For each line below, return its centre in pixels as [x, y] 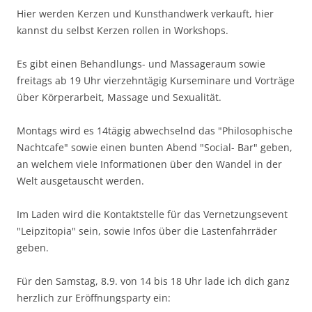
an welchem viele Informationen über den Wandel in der [149, 164]
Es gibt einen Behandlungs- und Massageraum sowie [141, 64]
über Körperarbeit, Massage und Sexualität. [119, 97]
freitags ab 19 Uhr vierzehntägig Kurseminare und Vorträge [156, 80]
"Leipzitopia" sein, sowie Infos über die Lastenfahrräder [147, 231]
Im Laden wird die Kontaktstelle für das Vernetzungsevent [152, 214]
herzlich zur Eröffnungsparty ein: [94, 298]
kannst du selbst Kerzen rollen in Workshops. [123, 30]
